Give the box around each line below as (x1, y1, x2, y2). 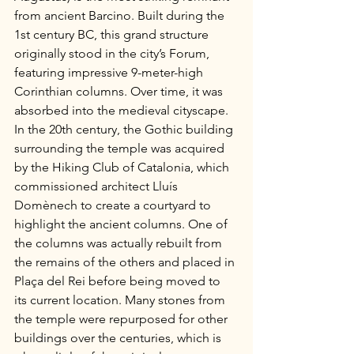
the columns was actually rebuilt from (14, 235, 225, 250)
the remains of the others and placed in (14, 254, 238, 269)
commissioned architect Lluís (14, 179, 181, 194)
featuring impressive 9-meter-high (14, 65, 206, 80)
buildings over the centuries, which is (14, 330, 224, 345)
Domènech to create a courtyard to (14, 198, 214, 213)
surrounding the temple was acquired (14, 141, 228, 156)
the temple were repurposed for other (14, 311, 231, 326)
